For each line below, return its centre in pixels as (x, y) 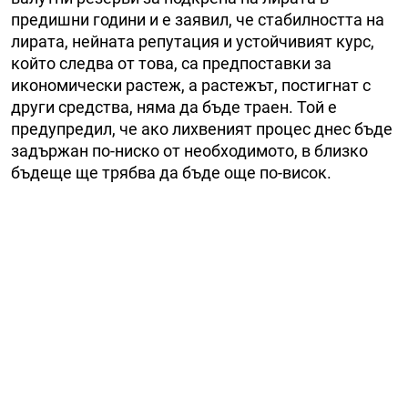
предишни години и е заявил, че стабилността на (198, 20)
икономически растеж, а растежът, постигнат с (191, 86)
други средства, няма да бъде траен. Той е (174, 107)
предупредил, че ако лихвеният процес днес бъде (202, 129)
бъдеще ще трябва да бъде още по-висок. (171, 173)
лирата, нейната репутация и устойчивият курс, (193, 42)
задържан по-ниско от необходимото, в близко (189, 151)
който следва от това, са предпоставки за (171, 64)
